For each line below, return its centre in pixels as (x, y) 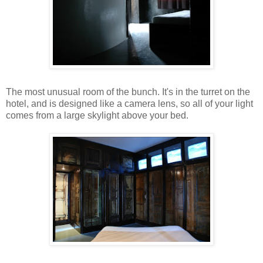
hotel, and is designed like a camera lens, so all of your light (129, 103)
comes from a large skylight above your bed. (97, 115)
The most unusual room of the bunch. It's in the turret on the (128, 92)
